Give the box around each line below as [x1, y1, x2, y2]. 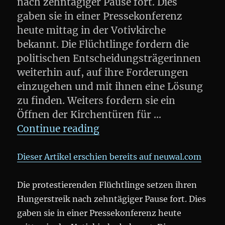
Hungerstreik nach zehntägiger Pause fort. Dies [17, 194, 206, 204]
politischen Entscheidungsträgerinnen [17, 52, 201, 64]
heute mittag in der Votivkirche [17, 24, 166, 36]
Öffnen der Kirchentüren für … [17, 108, 162, 121]
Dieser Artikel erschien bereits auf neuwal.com [17, 152, 202, 162]
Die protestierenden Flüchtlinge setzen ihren [17, 180, 197, 190]
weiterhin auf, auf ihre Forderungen [17, 66, 189, 78]
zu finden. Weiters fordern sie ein [17, 94, 176, 106]
